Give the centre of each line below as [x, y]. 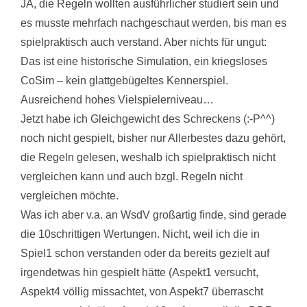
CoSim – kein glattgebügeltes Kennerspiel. [124, 80]
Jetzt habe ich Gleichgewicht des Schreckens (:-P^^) [148, 119]
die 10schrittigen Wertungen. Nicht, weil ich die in [140, 234]
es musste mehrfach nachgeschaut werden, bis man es [153, 23]
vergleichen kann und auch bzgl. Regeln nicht [132, 176]
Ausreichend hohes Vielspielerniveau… [117, 99]
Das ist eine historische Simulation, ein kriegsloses [144, 61]
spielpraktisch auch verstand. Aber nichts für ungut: [144, 42]
